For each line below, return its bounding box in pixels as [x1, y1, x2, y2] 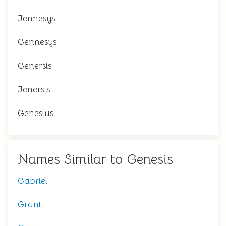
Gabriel [18, 175, 47, 186]
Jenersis [18, 84, 50, 95]
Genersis [18, 60, 51, 71]
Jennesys [18, 13, 55, 24]
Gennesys [18, 36, 56, 47]
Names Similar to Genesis [18, 151, 173, 168]
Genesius [18, 107, 53, 119]
